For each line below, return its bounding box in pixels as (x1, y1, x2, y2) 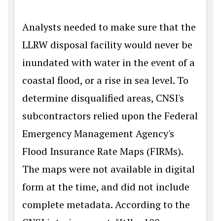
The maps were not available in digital (22, 162, 195, 176)
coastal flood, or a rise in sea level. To (22, 73, 188, 87)
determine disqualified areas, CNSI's (22, 91, 184, 105)
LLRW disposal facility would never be (22, 37, 192, 51)
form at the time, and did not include (22, 180, 189, 193)
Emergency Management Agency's (22, 126, 174, 140)
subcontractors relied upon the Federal (22, 109, 198, 122)
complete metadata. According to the (22, 197, 190, 211)
